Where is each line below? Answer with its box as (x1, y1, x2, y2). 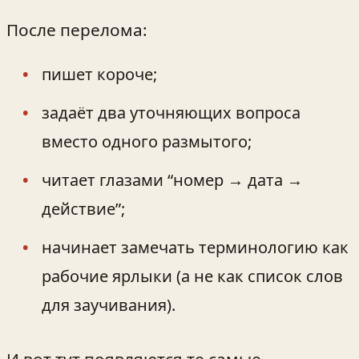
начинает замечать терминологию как (42, 236, 349, 259)
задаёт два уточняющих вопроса (42, 102, 301, 124)
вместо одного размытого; (42, 131, 252, 153)
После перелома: (6, 18, 147, 41)
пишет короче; (42, 63, 157, 86)
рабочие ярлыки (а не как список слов (42, 265, 343, 288)
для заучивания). (42, 294, 175, 317)
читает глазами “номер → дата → (42, 169, 303, 192)
